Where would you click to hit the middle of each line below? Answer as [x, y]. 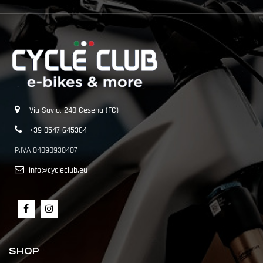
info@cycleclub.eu [58, 170]
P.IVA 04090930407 [46, 150]
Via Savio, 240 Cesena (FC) [74, 110]
